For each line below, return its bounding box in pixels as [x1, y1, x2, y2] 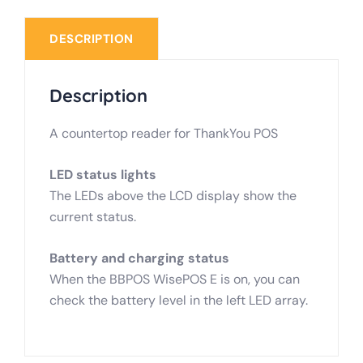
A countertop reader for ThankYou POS [49, 125, 278, 143]
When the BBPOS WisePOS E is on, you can [49, 271, 300, 288]
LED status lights [49, 166, 156, 184]
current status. [49, 208, 136, 226]
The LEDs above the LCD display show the [49, 187, 297, 205]
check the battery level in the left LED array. [49, 292, 308, 310]
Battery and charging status [49, 250, 229, 267]
